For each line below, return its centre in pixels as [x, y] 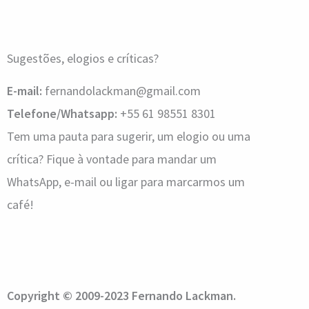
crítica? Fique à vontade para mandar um [112, 159]
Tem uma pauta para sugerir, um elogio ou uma [129, 136]
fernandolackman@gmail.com [121, 90]
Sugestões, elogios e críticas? [83, 58]
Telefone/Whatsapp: [62, 113]
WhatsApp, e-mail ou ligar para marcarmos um [126, 181]
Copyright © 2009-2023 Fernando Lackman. [121, 295]
